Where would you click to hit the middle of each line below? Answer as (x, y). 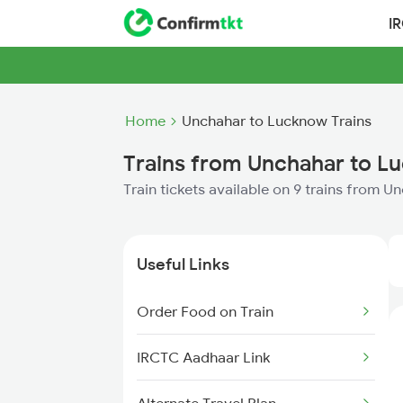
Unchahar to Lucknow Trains (277, 121)
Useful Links (183, 264)
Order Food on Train (205, 311)
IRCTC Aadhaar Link (203, 357)
